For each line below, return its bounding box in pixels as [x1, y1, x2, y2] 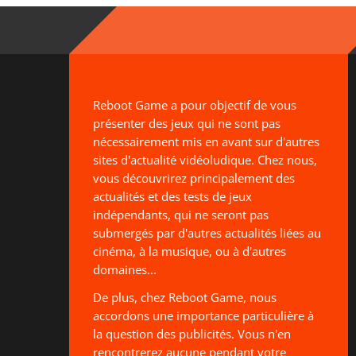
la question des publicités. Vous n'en [93, 326, 291, 342]
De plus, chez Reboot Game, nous [93, 289, 277, 305]
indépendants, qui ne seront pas [93, 207, 269, 222]
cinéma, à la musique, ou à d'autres [93, 243, 286, 259]
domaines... [93, 261, 157, 277]
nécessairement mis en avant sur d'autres [93, 133, 319, 149]
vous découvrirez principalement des [93, 170, 295, 186]
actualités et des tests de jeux [93, 188, 252, 204]
